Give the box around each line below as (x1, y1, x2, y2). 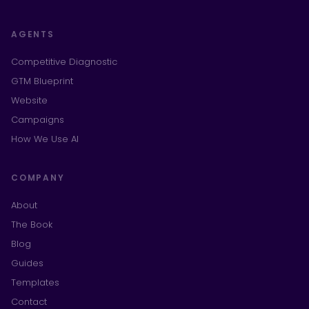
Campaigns (11, 113, 64, 126)
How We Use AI (11, 132, 79, 146)
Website (11, 94, 48, 107)
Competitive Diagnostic (11, 55, 117, 68)
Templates (11, 276, 59, 289)
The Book (11, 218, 52, 231)
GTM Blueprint (11, 74, 73, 88)
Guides (11, 257, 43, 270)
